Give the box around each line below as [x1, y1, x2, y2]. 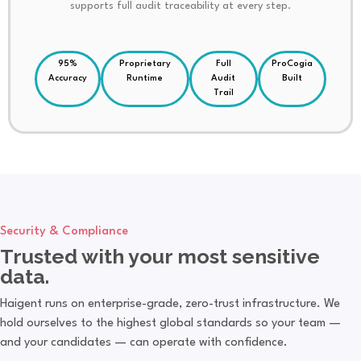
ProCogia [272, 59, 313, 68]
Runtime [127, 73, 164, 83]
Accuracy [48, 73, 87, 83]
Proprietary [118, 59, 171, 68]
